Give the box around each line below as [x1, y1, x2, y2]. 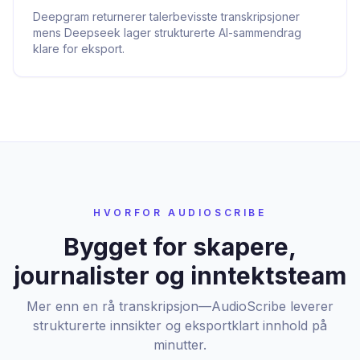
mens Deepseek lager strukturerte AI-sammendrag [33, 26, 301, 39]
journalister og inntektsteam [14, 261, 346, 290]
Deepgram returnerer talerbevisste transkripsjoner [33, 10, 300, 23]
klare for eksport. [33, 42, 125, 55]
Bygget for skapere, [63, 232, 297, 261]
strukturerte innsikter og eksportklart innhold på [33, 317, 327, 333]
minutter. [153, 337, 207, 353]
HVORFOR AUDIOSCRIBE [93, 207, 267, 219]
